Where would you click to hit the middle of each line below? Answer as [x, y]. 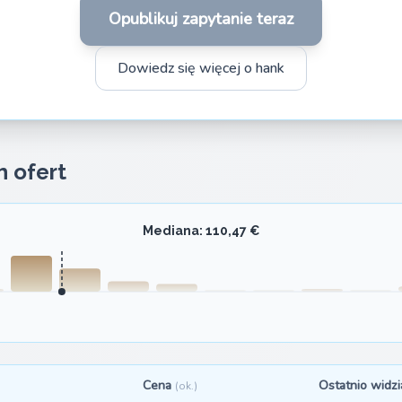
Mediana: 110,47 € [201, 230]
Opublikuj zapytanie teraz [201, 18]
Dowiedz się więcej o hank [201, 68]
